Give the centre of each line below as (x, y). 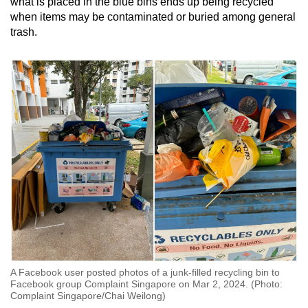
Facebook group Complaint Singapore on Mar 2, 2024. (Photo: (146, 284)
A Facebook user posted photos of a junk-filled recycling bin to (145, 273)
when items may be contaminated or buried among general (153, 17)
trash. (24, 32)
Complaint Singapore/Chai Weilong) (88, 296)
